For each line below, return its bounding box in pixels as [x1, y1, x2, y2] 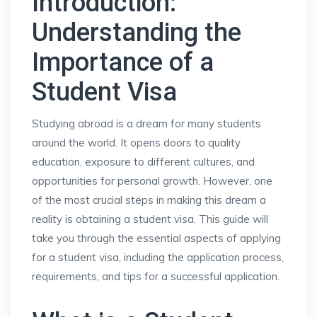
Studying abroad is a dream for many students [32, 117, 261, 130]
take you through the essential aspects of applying [32, 231, 281, 245]
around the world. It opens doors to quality [32, 136, 241, 149]
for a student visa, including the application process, [32, 250, 284, 264]
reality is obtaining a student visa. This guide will [32, 212, 268, 226]
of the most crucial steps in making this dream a [32, 193, 266, 207]
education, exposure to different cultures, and [32, 155, 255, 168]
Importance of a [32, 47, 214, 77]
